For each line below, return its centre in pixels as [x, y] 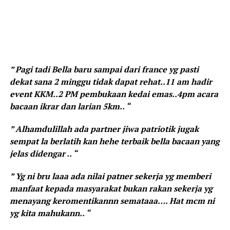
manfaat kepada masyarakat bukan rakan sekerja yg [111, 188]
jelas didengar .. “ [43, 153]
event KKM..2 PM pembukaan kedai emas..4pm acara [114, 94]
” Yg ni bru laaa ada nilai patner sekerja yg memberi [110, 176]
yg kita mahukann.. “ [50, 213]
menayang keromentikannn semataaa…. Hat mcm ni [112, 200]
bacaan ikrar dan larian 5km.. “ [70, 106]
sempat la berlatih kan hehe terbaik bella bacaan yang [114, 141]
